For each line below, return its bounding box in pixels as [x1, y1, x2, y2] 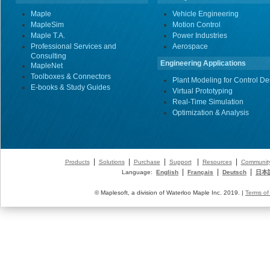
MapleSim [31, 20, 64, 29]
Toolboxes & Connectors [31, 72, 111, 81]
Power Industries [172, 31, 227, 40]
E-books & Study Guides [31, 83, 110, 92]
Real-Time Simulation [172, 98, 243, 106]
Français [187, 169, 213, 175]
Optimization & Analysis [172, 108, 249, 117]
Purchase [133, 159, 160, 165]
